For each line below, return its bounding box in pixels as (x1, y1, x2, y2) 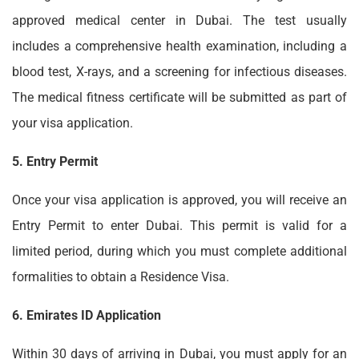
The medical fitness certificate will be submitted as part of (12, 90, 347, 106)
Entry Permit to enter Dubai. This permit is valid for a (12, 218, 347, 234)
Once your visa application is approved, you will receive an (12, 192, 347, 208)
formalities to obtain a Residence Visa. (12, 269, 229, 285)
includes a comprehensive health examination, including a (12, 38, 347, 54)
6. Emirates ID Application (12, 308, 161, 324)
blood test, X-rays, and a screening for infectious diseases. (12, 64, 347, 80)
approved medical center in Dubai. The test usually (12, 13, 347, 29)
